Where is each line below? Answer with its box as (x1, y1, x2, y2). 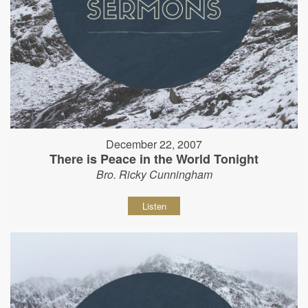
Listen (142, 199, 166, 212)
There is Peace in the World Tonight (49, 150, 258, 168)
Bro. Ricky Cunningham (96, 166, 212, 182)
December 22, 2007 (106, 136, 202, 152)
